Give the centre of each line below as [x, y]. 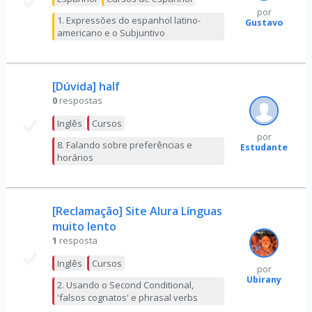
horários [75, 157]
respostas [80, 100]
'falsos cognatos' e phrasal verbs [127, 297]
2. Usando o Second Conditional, [125, 284]
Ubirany [264, 279]
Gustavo [264, 22]
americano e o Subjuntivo [111, 32]
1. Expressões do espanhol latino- [128, 20]
